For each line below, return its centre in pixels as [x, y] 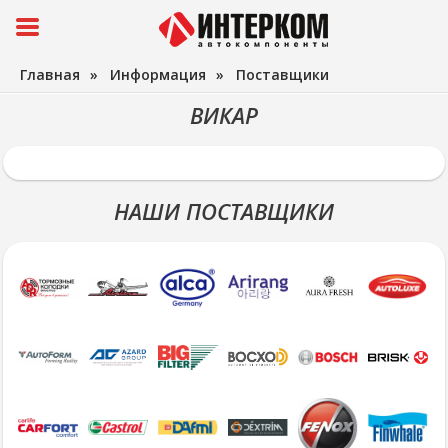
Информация [158, 74]
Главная [50, 74]
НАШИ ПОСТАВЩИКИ [224, 211]
